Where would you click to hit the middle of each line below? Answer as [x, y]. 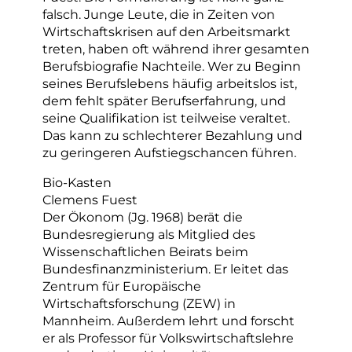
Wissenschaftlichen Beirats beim [145, 252]
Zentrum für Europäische [122, 286]
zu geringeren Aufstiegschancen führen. [169, 153]
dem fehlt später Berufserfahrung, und [164, 101]
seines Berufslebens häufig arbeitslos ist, [170, 84]
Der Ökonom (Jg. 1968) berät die [143, 217]
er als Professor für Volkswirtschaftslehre [168, 338]
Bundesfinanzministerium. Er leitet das [165, 269]
